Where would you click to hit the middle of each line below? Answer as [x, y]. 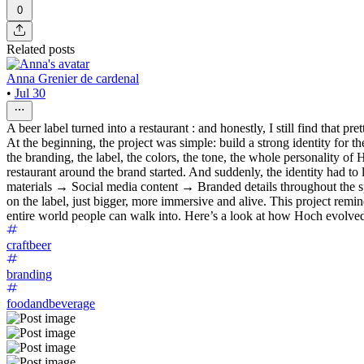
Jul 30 [30, 93]
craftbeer [29, 245]
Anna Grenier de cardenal [73, 78]
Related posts [41, 49]
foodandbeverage [51, 303]
